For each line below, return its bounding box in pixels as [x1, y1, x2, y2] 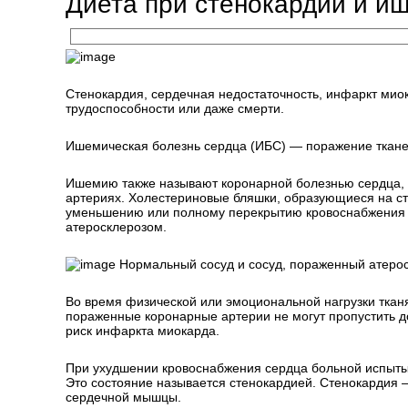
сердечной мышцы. [66, 390, 181, 404]
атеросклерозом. [66, 219, 167, 234]
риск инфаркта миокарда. [66, 323, 219, 338]
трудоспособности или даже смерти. [66, 101, 284, 116]
